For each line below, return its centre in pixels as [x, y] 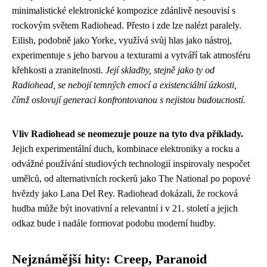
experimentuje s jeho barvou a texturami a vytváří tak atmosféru [131, 55]
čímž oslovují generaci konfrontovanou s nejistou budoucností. [129, 100]
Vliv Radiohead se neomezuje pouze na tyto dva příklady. [128, 134]
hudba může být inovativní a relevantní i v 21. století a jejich [125, 208]
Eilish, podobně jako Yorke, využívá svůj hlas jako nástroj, [122, 40]
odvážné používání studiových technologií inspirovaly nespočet [131, 164]
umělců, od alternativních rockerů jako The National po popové [131, 178]
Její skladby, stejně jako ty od [160, 70]
